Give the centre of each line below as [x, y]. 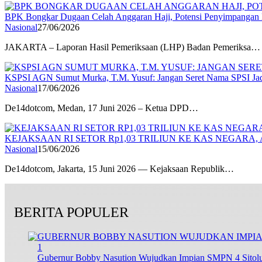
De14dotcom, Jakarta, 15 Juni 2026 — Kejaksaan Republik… [119, 168]
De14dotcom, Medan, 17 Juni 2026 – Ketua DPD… [101, 108]
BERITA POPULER [71, 212]
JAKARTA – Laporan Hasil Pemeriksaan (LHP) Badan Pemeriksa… [132, 47]
